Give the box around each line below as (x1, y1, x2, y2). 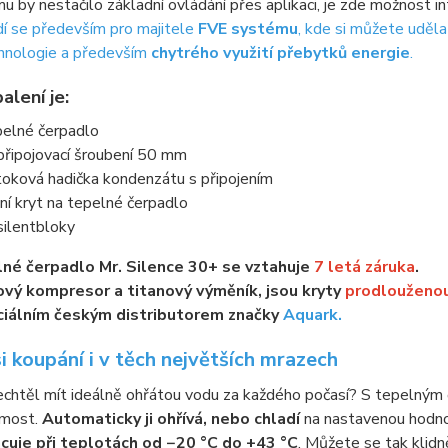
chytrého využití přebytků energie (150, 42, 410, 64)
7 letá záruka (313, 256, 415, 278)
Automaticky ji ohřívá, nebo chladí (41, 408, 300, 430)
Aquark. (282, 304, 342, 326)
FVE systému (197, 18, 298, 40)
